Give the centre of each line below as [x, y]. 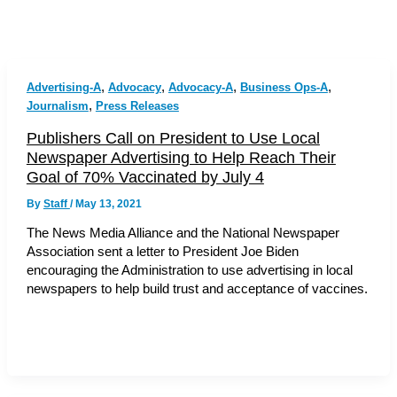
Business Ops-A [284, 87]
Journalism [57, 105]
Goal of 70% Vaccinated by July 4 [145, 176]
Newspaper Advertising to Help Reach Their [181, 157]
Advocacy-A [200, 87]
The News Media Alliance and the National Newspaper [183, 234]
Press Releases [137, 105]
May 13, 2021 [108, 203]
